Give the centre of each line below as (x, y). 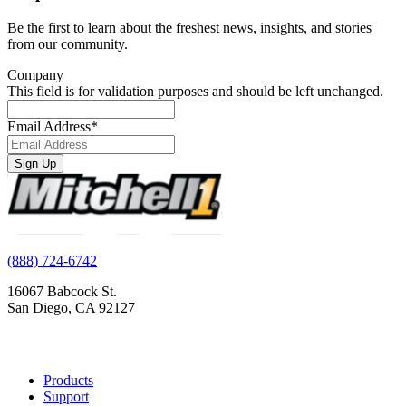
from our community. (68, 44)
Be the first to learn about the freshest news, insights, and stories (189, 28)
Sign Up (35, 164)
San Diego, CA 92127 (71, 308)
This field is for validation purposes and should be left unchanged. (195, 92)
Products (68, 381)
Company (35, 75)
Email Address (49, 127)
